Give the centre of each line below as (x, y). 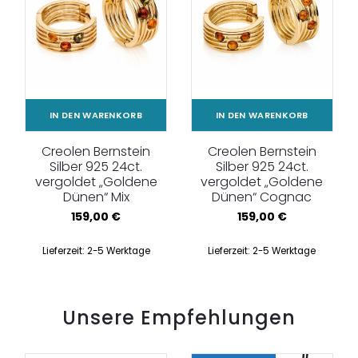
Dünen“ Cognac (262, 197)
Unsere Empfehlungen (179, 317)
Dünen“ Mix (96, 197)
